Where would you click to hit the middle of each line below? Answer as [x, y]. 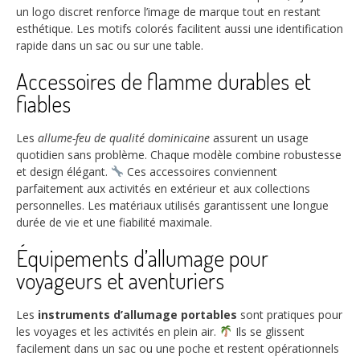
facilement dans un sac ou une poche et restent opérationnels [178, 348]
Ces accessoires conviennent [200, 171]
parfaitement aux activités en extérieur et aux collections [163, 188]
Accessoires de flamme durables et [164, 81]
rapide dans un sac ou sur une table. [110, 45]
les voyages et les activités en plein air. [118, 331]
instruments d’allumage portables [137, 314]
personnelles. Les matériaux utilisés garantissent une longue [172, 205]
